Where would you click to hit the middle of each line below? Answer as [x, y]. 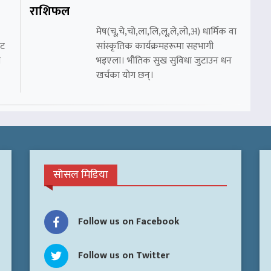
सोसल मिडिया [81, 175]
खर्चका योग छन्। [125, 76]
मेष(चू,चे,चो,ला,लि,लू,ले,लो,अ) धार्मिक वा [166, 32]
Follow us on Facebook [129, 222]
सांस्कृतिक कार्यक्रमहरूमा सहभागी [155, 47]
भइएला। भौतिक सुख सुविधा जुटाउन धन [164, 61]
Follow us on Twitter [124, 256]
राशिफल [50, 12]
